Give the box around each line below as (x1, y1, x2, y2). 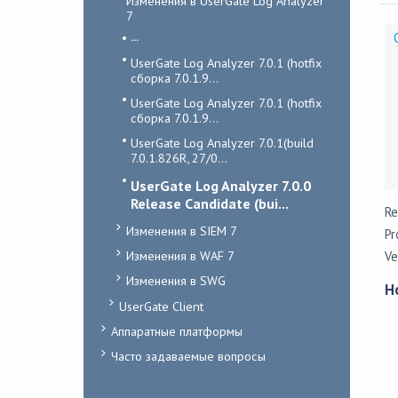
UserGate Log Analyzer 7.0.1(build (130, 134, 314, 152)
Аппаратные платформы (110, 322, 243, 340)
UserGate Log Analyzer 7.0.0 (130, 176, 311, 195)
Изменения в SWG (125, 272, 226, 290)
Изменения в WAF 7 (125, 246, 235, 264)
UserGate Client (118, 297, 203, 314)
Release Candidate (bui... (130, 194, 289, 212)
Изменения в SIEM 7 (125, 221, 237, 239)
